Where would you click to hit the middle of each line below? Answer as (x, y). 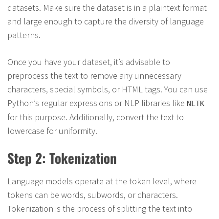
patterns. (24, 35)
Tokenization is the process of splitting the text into (100, 208)
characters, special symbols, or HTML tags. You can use (108, 89)
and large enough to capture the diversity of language (106, 21)
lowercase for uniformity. (52, 131)
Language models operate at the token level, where (102, 181)
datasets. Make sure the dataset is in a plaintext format (107, 8)
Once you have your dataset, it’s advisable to (89, 62)
